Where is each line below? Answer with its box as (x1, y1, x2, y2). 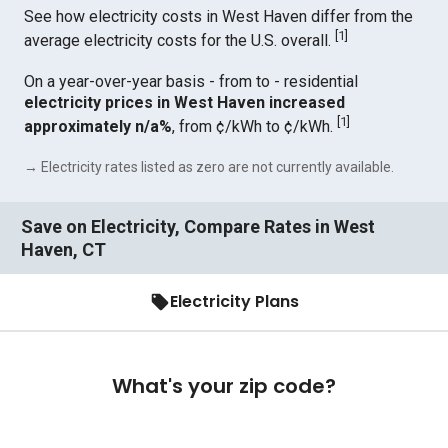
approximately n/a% (24, 117, 173, 137)
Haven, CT (21, 238, 107, 260)
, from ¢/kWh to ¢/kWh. (172, 117, 338, 137)
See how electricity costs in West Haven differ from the (24, 6, 414, 26)
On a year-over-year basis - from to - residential (24, 72, 359, 92)
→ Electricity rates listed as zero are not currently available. (24, 158, 395, 175)
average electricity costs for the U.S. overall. (24, 31, 336, 51)
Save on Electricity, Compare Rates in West (21, 215, 376, 237)
